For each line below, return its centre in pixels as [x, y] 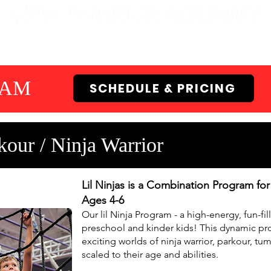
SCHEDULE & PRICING [162, 88]
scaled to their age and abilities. [150, 254]
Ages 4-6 [103, 200]
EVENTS [230, 48]
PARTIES [161, 48]
